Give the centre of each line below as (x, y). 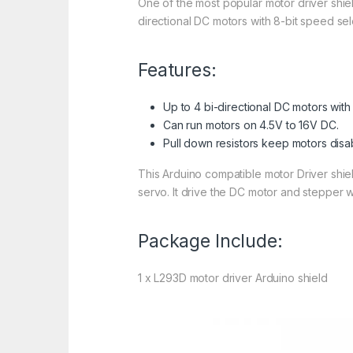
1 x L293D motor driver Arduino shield (233, 277)
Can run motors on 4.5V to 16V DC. (251, 124)
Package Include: (210, 241)
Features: (177, 70)
